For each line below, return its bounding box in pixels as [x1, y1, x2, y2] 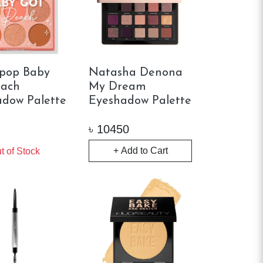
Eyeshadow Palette [89, 95, 192, 107]
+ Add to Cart [113, 145, 168, 156]
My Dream [89, 80, 147, 93]
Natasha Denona [89, 66, 183, 79]
